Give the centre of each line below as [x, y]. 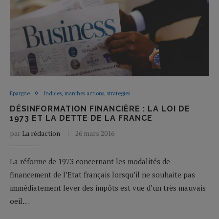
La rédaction [41, 133]
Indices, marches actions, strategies [87, 93]
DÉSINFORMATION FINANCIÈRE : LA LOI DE [100, 109]
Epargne [20, 93]
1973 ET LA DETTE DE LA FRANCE [81, 118]
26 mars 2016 [95, 133]
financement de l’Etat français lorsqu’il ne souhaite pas [102, 174]
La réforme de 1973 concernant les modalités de [90, 161]
